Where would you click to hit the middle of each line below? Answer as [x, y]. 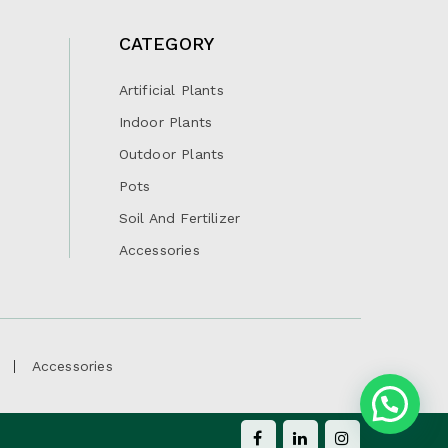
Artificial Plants [171, 89]
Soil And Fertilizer [179, 217]
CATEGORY [166, 43]
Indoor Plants [165, 121]
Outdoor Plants [171, 153]
